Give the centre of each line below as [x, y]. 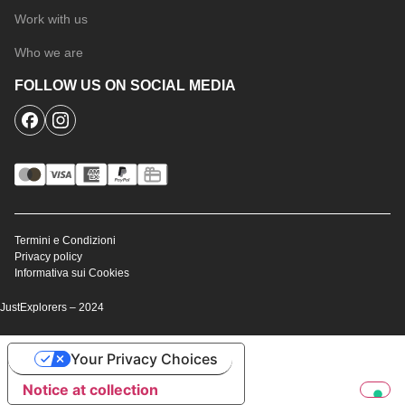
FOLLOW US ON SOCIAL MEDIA [125, 86]
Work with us [51, 19]
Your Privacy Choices [144, 358]
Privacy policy [48, 256]
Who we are [49, 53]
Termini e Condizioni [65, 240]
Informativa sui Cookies [72, 273]
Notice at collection [90, 389]
